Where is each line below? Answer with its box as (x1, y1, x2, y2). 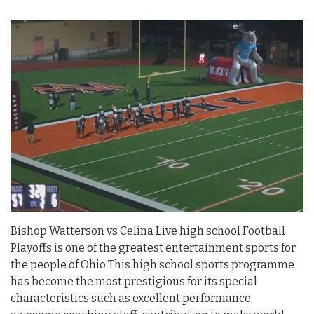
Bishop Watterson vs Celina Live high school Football (11, 224, 285, 238)
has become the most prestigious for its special (11, 274, 257, 288)
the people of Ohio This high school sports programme (11, 257, 294, 271)
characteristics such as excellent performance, (11, 291, 253, 305)
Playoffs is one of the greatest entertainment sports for (11, 240, 296, 254)
